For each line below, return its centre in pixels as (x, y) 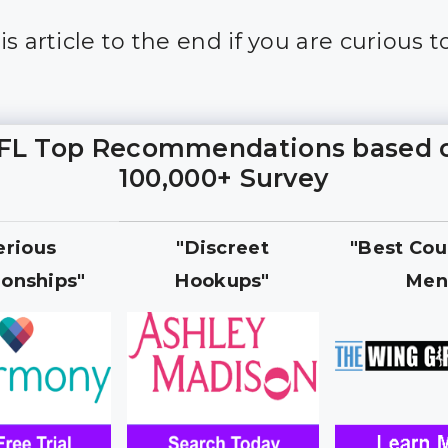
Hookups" (222, 281)
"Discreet (222, 248)
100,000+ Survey (223, 178)
